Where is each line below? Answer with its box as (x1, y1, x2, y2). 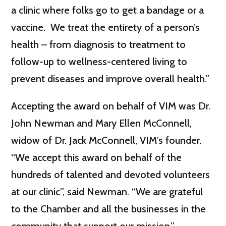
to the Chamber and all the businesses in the (11, 203, 206, 215)
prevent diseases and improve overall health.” (11, 73, 210, 85)
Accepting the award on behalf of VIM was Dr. (11, 100, 211, 112)
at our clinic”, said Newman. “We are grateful (11, 186, 203, 198)
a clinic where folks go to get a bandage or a (11, 4, 204, 16)
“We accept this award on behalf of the (11, 151, 182, 163)
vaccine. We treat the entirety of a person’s (11, 21, 200, 33)
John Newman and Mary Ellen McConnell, (11, 117, 192, 129)
